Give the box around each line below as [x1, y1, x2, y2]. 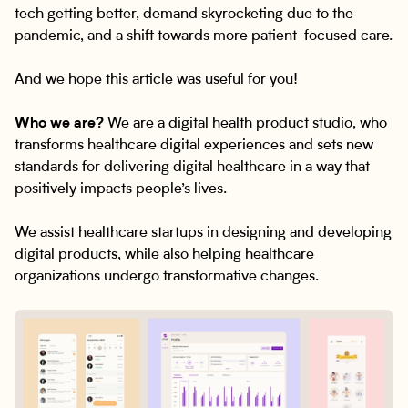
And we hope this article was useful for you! [15, 73, 298, 87]
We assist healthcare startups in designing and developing [15, 226, 392, 240]
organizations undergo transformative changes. [15, 270, 319, 284]
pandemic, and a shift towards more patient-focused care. [15, 29, 393, 44]
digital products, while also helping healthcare [15, 248, 314, 262]
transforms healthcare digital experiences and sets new [15, 138, 373, 153]
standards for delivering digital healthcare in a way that [15, 160, 370, 175]
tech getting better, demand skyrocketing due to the [15, 7, 353, 22]
